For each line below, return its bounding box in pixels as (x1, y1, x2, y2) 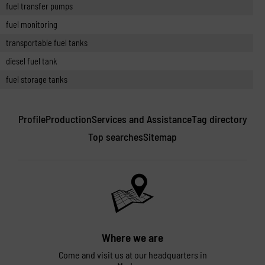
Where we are (102, 231, 163, 244)
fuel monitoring (6, 20, 57, 30)
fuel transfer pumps (6, 1, 73, 11)
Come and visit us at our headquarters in (58, 249, 207, 260)
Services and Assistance (91, 112, 192, 125)
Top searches (88, 130, 143, 143)
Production (45, 112, 92, 125)
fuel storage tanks (6, 75, 67, 85)
